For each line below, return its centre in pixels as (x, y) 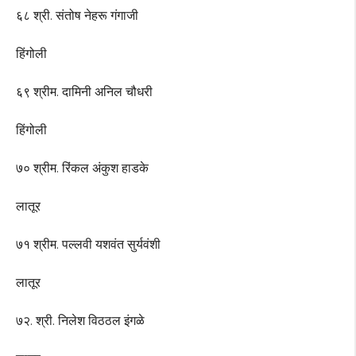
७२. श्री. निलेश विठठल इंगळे (80, 321)
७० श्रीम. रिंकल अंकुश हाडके (82, 168)
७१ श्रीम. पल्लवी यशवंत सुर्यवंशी (88, 245)
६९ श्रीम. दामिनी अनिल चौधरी (84, 92)
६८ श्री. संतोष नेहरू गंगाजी (77, 16)
